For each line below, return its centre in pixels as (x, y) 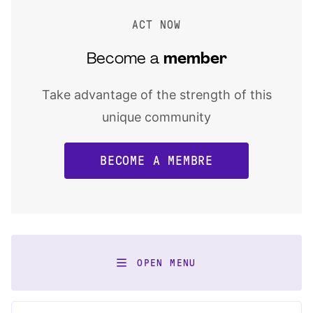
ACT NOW (156, 25)
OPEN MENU (167, 263)
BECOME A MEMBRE (156, 161)
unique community (156, 117)
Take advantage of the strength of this (156, 95)
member (195, 60)
